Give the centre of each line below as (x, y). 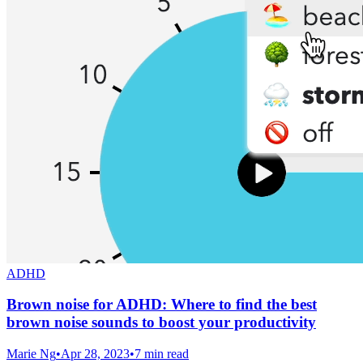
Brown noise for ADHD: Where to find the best (162, 305)
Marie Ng (31, 354)
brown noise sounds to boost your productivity (161, 322)
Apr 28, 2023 (95, 354)
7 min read (162, 354)
